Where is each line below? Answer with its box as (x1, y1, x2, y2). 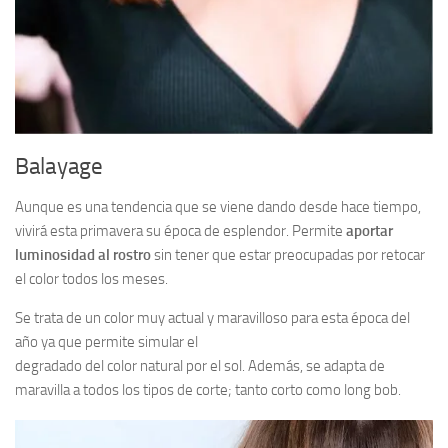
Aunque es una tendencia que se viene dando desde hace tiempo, (15, 197, 421, 216)
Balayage (15, 152, 103, 180)
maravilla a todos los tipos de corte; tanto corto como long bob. (15, 380, 401, 399)
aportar (346, 221, 393, 240)
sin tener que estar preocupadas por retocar (151, 245, 425, 264)
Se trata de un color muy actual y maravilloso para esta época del (15, 308, 410, 327)
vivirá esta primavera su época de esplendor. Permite (15, 221, 346, 240)
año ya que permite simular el (15, 332, 198, 351)
